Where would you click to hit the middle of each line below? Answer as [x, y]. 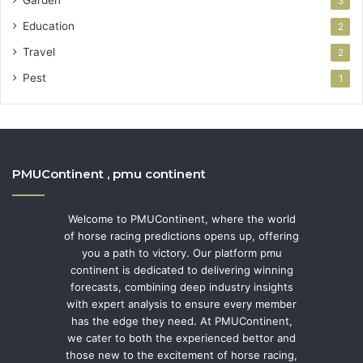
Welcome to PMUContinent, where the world [181, 218]
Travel [39, 51]
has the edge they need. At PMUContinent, [181, 320]
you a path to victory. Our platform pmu [181, 252]
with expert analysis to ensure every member [181, 303]
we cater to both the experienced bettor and [181, 337]
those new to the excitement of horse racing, [181, 354]
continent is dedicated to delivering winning [181, 269]
